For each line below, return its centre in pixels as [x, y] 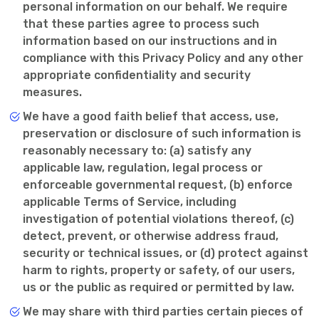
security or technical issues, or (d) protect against [166, 253]
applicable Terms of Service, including [130, 202]
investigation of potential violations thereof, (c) [158, 219]
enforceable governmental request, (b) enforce [158, 185]
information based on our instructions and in [150, 41]
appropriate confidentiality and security [137, 75]
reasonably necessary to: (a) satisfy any [137, 151]
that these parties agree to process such [141, 24]
